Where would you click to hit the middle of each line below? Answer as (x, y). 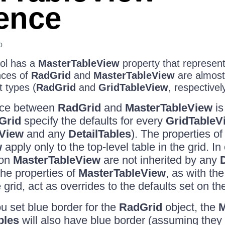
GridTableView (133, 87)
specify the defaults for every (93, 121)
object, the (190, 207)
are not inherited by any (160, 160)
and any (46, 134)
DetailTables (99, 134)
